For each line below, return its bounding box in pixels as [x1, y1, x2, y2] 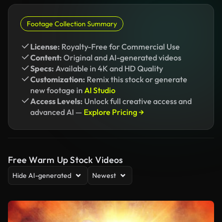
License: [30, 42, 60, 52]
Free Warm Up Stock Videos [8, 154, 123, 166]
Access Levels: [30, 96, 83, 106]
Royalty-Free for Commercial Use [60, 42, 180, 52]
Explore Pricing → [84, 107, 144, 117]
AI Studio [84, 85, 115, 95]
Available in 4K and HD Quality [54, 63, 163, 73]
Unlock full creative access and [83, 96, 192, 106]
